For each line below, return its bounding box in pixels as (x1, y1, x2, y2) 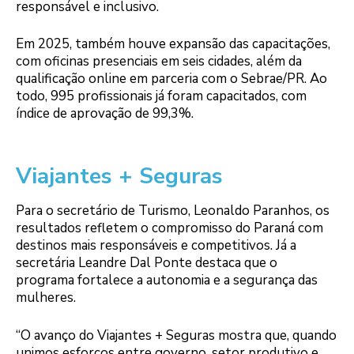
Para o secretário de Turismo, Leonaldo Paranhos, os (16, 201, 330, 220)
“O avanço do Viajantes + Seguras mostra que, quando (16, 326, 337, 345)
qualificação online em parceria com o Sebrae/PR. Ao (16, 70, 327, 88)
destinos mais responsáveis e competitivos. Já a (16, 236, 296, 255)
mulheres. (16, 288, 76, 307)
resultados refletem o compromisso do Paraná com (16, 219, 323, 238)
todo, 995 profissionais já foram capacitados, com (16, 87, 307, 106)
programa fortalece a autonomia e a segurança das (16, 271, 318, 290)
